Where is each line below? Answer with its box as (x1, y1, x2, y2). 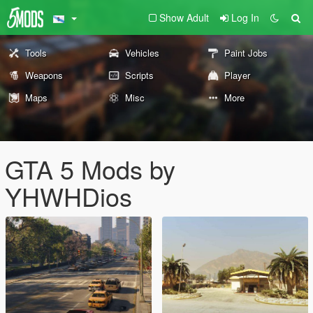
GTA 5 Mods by (5, 151, 175, 187)
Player (224, 68, 251, 82)
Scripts (124, 68, 154, 82)
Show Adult (159, 10, 209, 24)
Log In (231, 10, 259, 24)
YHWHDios (5, 178, 132, 214)
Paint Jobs (224, 46, 268, 59)
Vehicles (124, 46, 159, 59)
